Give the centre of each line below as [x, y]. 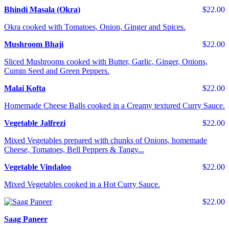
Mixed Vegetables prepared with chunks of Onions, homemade [106, 141]
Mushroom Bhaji [34, 44]
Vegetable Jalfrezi [35, 123]
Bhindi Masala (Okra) [42, 10]
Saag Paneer [26, 219]
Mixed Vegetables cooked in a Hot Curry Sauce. [82, 185]
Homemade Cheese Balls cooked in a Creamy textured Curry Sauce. [114, 106]
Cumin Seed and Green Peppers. [57, 71]
